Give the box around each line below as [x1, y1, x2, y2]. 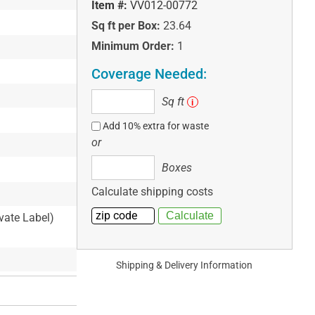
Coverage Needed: [91, 65, 207, 83]
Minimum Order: [91, 39, 174, 53]
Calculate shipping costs [91, 185, 213, 199]
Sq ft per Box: [91, 19, 160, 33]
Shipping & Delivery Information [116, 259, 253, 271]
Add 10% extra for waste [103, 120, 210, 132]
